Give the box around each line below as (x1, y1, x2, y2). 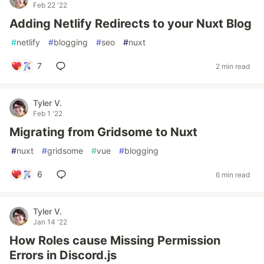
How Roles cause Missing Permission (9, 233, 220, 247)
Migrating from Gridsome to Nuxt (9, 125, 197, 139)
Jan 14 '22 (33, 217, 67, 226)
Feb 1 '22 (33, 109, 62, 118)
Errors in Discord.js (9, 248, 117, 262)
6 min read (216, 170, 250, 179)
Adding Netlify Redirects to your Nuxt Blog (9, 16, 252, 31)
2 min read (216, 61, 250, 71)
